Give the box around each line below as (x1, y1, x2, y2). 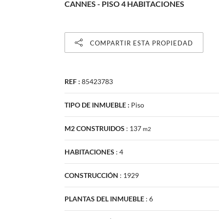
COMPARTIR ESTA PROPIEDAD (90, 39, 193, 47)
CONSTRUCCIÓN (65, 171, 118, 179)
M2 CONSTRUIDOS (65, 124, 125, 132)
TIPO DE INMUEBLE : (65, 100, 130, 109)
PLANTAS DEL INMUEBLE (65, 194, 144, 203)
